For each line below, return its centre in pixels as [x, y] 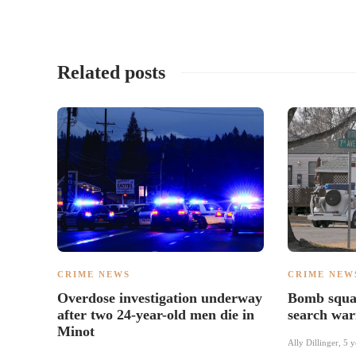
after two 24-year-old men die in [156, 314]
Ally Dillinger [313, 342]
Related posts [111, 72]
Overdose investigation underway [160, 298]
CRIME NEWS [94, 274]
